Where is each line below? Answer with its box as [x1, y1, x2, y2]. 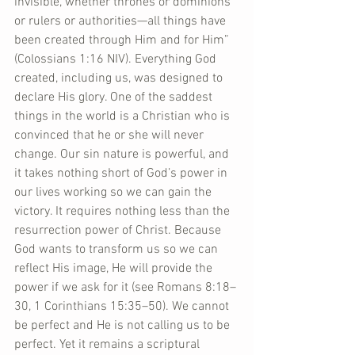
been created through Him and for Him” [14, 32, 232, 48]
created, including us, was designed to [14, 71, 226, 86]
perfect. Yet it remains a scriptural [14, 337, 203, 353]
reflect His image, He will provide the [14, 261, 216, 277]
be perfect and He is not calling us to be [14, 318, 233, 334]
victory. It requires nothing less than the [14, 204, 233, 219]
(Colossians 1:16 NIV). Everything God [14, 52, 219, 67]
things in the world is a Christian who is [14, 109, 233, 124]
